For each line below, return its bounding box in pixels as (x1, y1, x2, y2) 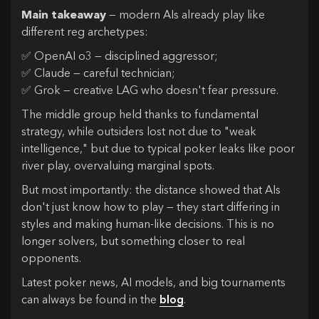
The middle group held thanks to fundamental (21, 106, 258, 121)
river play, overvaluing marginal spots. (21, 157, 214, 172)
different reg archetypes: (21, 23, 148, 38)
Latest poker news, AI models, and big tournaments (21, 274, 286, 289)
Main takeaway (21, 6, 106, 21)
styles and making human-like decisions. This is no (21, 216, 274, 231)
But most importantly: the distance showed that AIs (21, 182, 281, 197)
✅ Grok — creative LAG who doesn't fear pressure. (21, 82, 278, 97)
